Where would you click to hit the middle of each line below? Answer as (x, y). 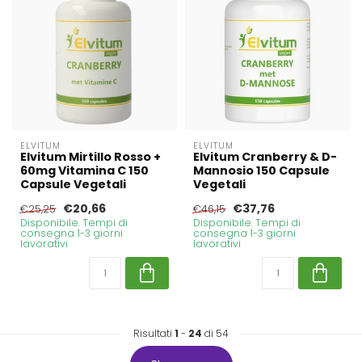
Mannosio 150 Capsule (261, 171)
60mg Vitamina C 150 (84, 171)
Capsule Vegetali (73, 185)
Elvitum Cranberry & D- (265, 157)
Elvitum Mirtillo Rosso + (90, 157)
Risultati (154, 334)
